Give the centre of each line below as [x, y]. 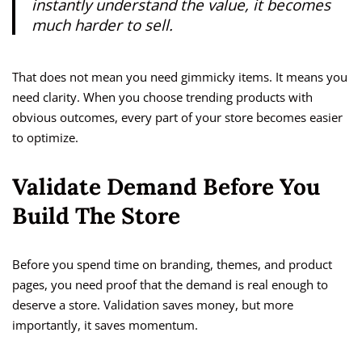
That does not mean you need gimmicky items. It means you [180, 77]
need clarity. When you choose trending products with [162, 97]
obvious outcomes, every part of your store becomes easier [177, 118]
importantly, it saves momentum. [105, 325]
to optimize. [45, 138]
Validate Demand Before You [166, 187]
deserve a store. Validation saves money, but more [153, 305]
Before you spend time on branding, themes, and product [172, 265]
